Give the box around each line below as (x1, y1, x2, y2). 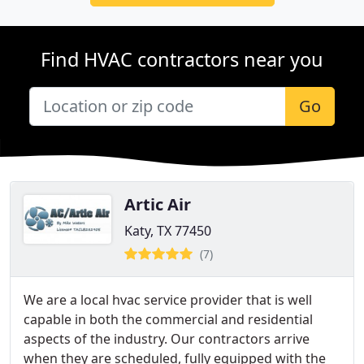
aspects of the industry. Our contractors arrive (24, 330, 310, 348)
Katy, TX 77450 (124, 222, 211, 240)
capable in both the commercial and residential (24, 310, 313, 328)
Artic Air (124, 193, 191, 215)
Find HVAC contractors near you (41, 46, 323, 72)
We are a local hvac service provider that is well (24, 291, 312, 309)
